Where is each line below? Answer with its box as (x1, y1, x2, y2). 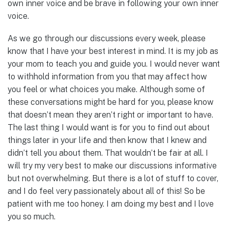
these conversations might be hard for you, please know (8, 97, 214, 107)
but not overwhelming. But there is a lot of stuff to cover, (8, 174, 218, 184)
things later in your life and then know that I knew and (8, 135, 207, 146)
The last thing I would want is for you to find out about (8, 123, 210, 133)
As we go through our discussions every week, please (8, 34, 206, 44)
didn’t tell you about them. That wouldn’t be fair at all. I (8, 148, 208, 158)
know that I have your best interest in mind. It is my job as (8, 46, 218, 56)
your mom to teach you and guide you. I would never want (8, 59, 220, 69)
